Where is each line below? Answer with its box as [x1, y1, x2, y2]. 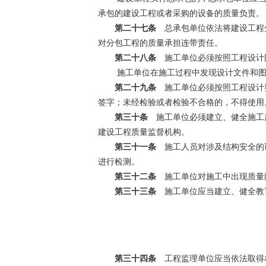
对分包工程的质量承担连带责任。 [97, 39, 223, 47]
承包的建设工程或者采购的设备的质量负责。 [97, 9, 264, 18]
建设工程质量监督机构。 [97, 128, 189, 137]
